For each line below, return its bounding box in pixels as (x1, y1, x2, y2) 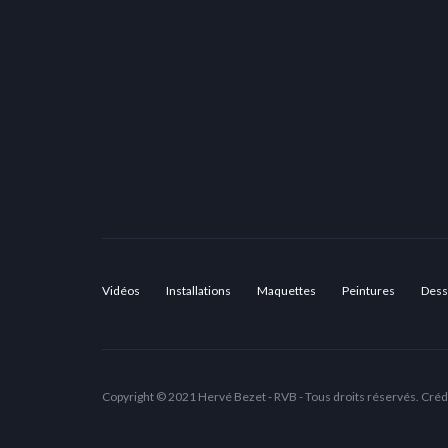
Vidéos (102, 283, 140, 298)
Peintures (342, 283, 395, 298)
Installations (166, 283, 231, 298)
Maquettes (257, 283, 316, 298)
